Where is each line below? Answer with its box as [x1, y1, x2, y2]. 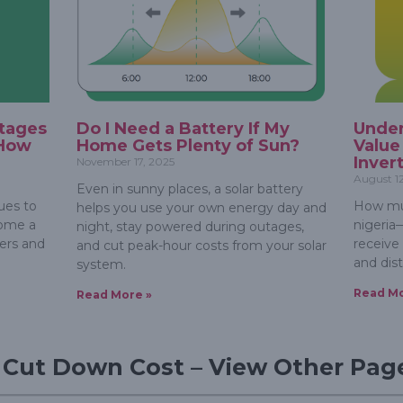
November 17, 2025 [76, 155, 175, 169]
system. [76, 256, 126, 273]
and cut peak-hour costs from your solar [76, 237, 327, 255]
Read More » [76, 288, 152, 302]
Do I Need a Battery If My [76, 119, 290, 139]
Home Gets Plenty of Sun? [76, 136, 300, 157]
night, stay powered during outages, [76, 219, 304, 236]
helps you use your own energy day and [76, 200, 327, 217]
